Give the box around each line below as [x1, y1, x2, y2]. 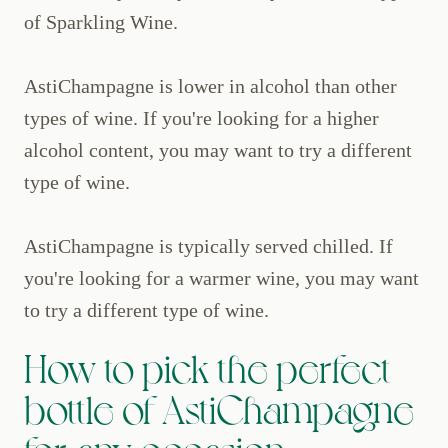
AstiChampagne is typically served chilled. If [24, 235, 393, 258]
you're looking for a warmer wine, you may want [24, 267, 419, 290]
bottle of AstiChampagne [24, 383, 414, 432]
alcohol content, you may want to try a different [24, 139, 412, 162]
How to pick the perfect [24, 342, 391, 391]
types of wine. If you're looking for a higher [24, 107, 379, 130]
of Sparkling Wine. [24, 11, 178, 34]
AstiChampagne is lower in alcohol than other [24, 75, 397, 98]
